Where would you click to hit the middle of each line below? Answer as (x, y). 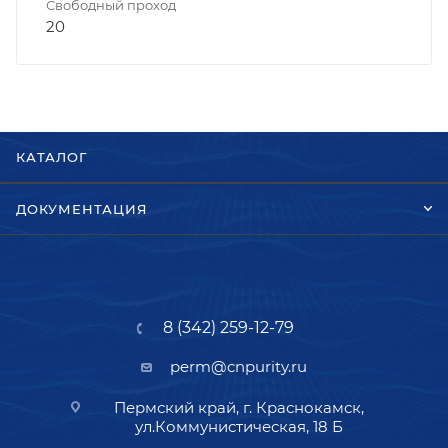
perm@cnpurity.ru (238, 366)
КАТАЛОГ (52, 157)
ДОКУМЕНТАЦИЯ (82, 209)
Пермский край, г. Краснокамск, (238, 407)
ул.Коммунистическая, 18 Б (238, 426)
